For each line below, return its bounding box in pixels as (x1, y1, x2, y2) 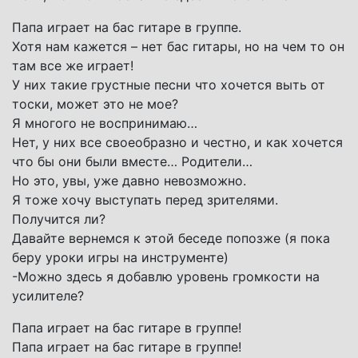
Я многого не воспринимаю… (12, 114, 197, 131)
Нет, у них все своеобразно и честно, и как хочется (12, 133, 343, 150)
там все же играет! (12, 57, 133, 74)
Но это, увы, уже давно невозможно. (12, 172, 246, 189)
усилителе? (12, 287, 84, 304)
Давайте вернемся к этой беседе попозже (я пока (12, 229, 330, 246)
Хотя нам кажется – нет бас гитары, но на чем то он (12, 38, 344, 54)
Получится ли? (12, 210, 105, 227)
